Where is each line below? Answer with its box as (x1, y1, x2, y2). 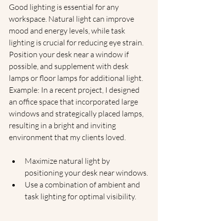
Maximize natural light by (25, 156, 111, 166)
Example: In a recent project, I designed (9, 85, 141, 95)
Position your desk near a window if (9, 49, 130, 59)
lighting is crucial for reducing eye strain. (9, 37, 145, 47)
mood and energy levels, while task (9, 26, 127, 36)
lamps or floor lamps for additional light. (9, 73, 143, 83)
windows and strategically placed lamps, (9, 109, 145, 118)
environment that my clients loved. (9, 132, 126, 142)
